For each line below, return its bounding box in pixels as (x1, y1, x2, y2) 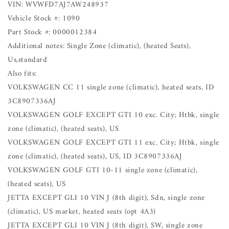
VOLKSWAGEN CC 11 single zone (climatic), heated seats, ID (8, 80, 214, 95)
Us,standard (8, 53, 48, 67)
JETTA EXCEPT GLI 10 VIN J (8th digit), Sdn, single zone (8, 191, 205, 205)
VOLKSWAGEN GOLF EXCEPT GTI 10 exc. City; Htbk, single (8, 108, 219, 122)
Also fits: (8, 66, 37, 81)
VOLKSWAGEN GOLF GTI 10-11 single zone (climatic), (8, 163, 198, 177)
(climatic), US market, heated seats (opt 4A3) (8, 204, 156, 219)
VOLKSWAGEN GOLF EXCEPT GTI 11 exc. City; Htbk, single (8, 135, 219, 150)
